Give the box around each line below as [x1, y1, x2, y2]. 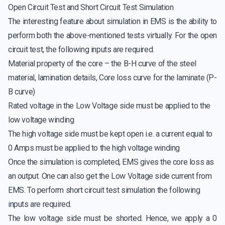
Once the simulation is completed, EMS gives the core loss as [8, 157, 214, 167]
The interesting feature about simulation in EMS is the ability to [8, 17, 217, 27]
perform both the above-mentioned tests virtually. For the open [8, 31, 217, 41]
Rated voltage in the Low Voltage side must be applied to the [8, 101, 211, 111]
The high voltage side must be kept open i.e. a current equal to [8, 129, 212, 139]
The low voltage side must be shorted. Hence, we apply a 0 [8, 213, 217, 223]
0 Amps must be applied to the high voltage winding [8, 143, 180, 153]
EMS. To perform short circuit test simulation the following [8, 185, 200, 195]
